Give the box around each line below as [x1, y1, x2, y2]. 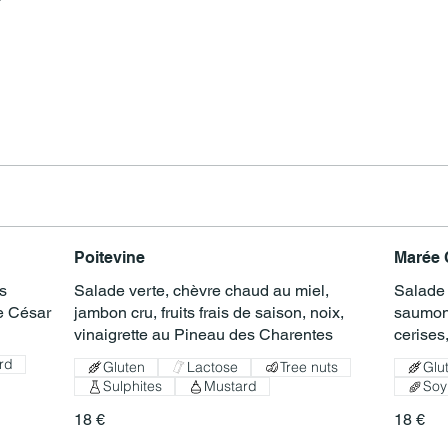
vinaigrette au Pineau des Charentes [74, 324, 333, 344]
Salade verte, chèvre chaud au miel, [74, 280, 329, 300]
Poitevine [74, 247, 145, 267]
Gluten [103, 357, 145, 376]
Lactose [187, 357, 238, 376]
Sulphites [103, 377, 162, 396]
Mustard [204, 377, 257, 396]
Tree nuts [280, 357, 338, 376]
